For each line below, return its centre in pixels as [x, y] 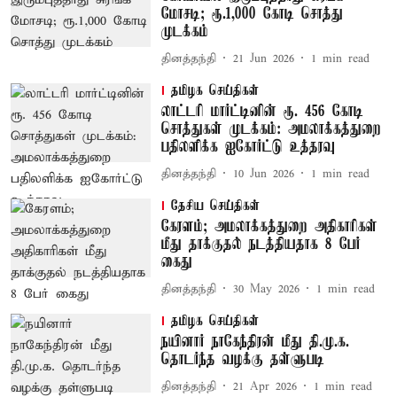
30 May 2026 [266, 289]
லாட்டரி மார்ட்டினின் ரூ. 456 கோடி [262, 112]
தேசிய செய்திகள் [215, 206]
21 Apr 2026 [265, 386]
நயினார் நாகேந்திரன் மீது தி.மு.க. [255, 342]
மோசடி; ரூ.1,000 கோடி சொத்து [252, 14]
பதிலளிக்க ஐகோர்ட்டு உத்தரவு [248, 147]
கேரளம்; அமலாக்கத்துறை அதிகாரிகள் [269, 227]
